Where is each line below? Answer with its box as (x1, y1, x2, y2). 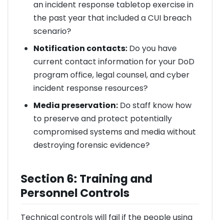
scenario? (33, 26, 71, 37)
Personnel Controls (21, 185, 130, 201)
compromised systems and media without (33, 126, 196, 138)
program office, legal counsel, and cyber (33, 69, 190, 81)
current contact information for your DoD (33, 56, 194, 68)
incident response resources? (33, 82, 148, 94)
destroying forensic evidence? (33, 139, 150, 151)
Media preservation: (33, 100, 118, 111)
